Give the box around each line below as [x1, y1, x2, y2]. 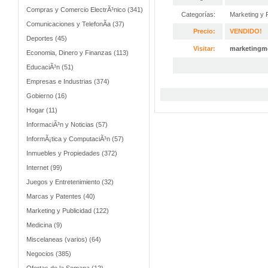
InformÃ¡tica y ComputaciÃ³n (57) [26, 135, 124, 142]
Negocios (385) [26, 250, 71, 257]
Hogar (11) [26, 106, 57, 114]
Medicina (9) [26, 221, 62, 229]
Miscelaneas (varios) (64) [26, 236, 101, 243]
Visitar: [193, 45, 215, 52]
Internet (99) [26, 164, 62, 171]
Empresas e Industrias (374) [26, 78, 109, 85]
